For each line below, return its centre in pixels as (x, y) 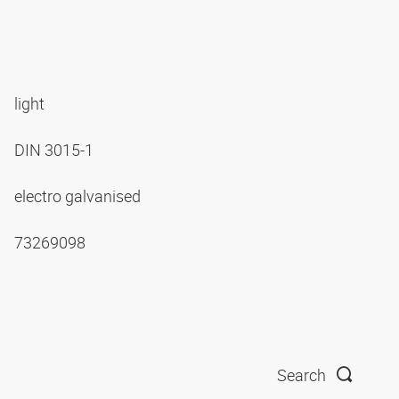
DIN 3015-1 (56, 149)
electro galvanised (79, 195)
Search (301, 375)
